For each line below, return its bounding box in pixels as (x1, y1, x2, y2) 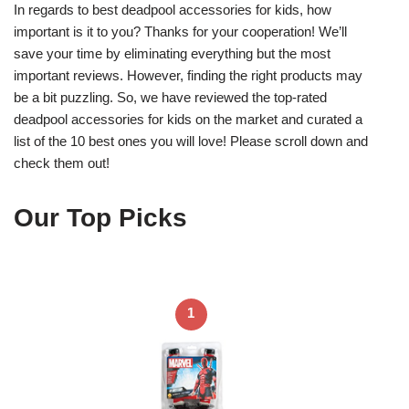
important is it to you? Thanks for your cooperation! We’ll (14, 23, 347, 39)
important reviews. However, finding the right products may (14, 67, 362, 83)
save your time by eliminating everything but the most (14, 45, 330, 61)
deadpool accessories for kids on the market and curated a (14, 110, 362, 127)
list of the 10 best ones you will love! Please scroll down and (14, 132, 368, 149)
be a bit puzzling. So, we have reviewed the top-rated (14, 89, 327, 105)
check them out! (14, 154, 110, 171)
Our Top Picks (14, 203, 187, 232)
